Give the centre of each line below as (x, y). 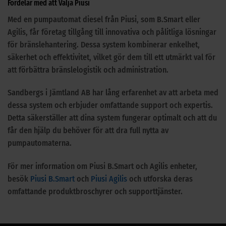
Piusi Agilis (109, 179)
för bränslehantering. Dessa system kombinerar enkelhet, (104, 44)
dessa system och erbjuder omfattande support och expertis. (110, 105)
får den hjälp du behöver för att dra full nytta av (88, 131)
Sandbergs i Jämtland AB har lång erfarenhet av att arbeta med (113, 93)
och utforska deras (160, 179)
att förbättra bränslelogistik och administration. (88, 70)
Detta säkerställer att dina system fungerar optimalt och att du (112, 118)
